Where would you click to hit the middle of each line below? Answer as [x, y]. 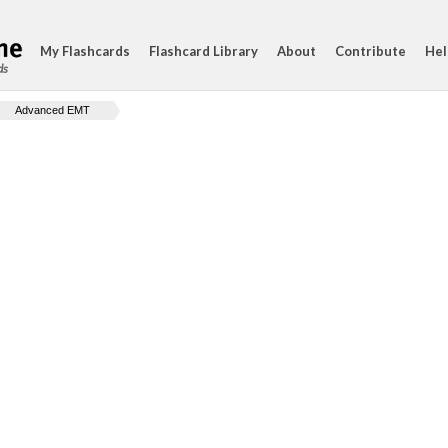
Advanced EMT [52, 110]
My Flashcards [85, 51]
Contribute [370, 51]
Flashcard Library [203, 51]
